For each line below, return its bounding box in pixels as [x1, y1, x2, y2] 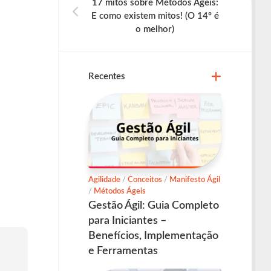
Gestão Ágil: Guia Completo [88, 200, 219, 211]
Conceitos [128, 175, 162, 184]
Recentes [88, 72, 125, 81]
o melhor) [135, 25, 174, 34]
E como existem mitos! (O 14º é [91, 11, 219, 21]
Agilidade [88, 175, 120, 184]
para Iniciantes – [88, 215, 166, 226]
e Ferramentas [88, 245, 158, 256]
